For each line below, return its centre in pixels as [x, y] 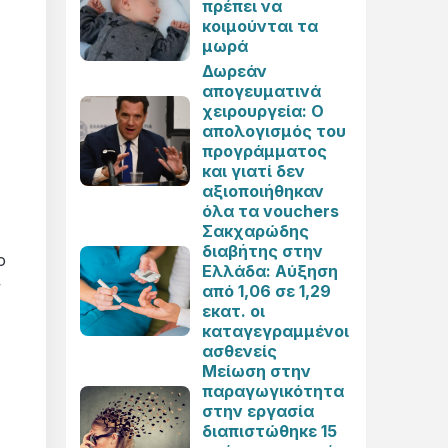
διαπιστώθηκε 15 [269, 431]
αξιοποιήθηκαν [263, 191]
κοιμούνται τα [260, 26]
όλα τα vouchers [270, 211]
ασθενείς [239, 351]
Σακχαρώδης [255, 231]
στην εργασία [258, 411]
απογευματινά [261, 91]
